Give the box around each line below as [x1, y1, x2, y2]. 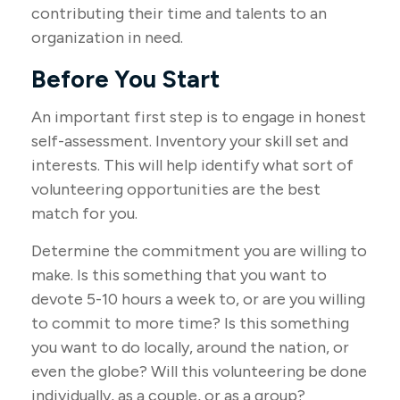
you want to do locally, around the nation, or [31, 337, 349, 357]
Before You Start [31, 64, 220, 94]
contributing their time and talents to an [31, 4, 327, 23]
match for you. [31, 204, 137, 223]
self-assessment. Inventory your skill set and [31, 131, 348, 151]
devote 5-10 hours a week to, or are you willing [31, 289, 365, 309]
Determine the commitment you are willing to [31, 241, 367, 261]
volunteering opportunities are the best [31, 179, 321, 199]
